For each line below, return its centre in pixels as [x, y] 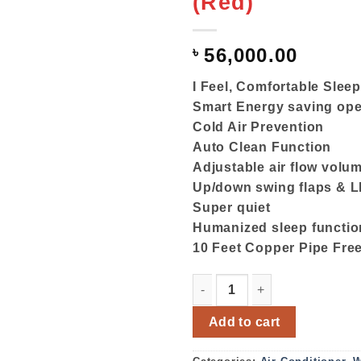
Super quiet [232, 207]
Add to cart [244, 322]
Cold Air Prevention [259, 127]
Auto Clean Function [262, 147]
